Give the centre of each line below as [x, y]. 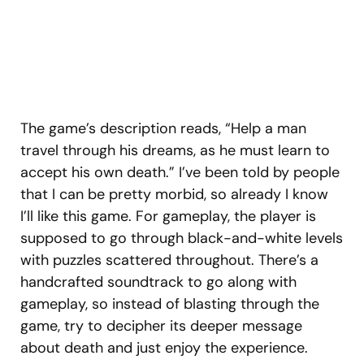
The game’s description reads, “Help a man [163, 128]
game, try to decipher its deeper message [161, 325]
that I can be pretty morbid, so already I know [174, 194]
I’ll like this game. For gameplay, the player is [168, 216]
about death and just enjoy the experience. [164, 347]
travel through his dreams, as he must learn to [175, 150]
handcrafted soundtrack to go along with [158, 282]
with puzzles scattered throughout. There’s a [169, 260]
